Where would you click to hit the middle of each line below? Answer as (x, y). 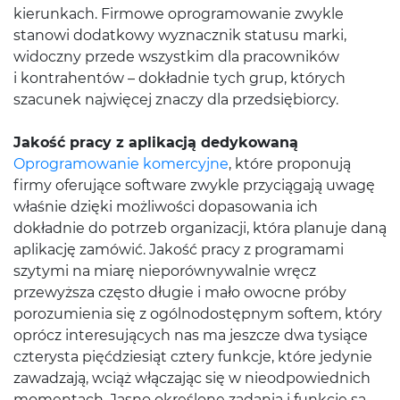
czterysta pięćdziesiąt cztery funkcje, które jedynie (193, 357)
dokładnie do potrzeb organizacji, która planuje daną (200, 228)
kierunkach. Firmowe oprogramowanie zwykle (179, 14)
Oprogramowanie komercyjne (121, 164)
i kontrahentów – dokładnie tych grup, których (179, 78)
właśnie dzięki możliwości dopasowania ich (166, 207)
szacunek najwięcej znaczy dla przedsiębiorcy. (176, 100)
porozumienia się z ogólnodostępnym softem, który (198, 314)
